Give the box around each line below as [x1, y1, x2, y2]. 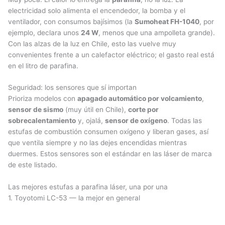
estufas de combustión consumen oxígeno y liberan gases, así [8, 128, 208, 136]
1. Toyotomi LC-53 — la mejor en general [8, 194, 140, 202]
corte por [128, 105, 159, 114]
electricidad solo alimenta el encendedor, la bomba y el [8, 6, 185, 15]
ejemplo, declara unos [8, 28, 81, 37]
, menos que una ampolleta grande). [98, 28, 215, 37]
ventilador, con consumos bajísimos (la [8, 17, 135, 26]
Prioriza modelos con [8, 94, 77, 103]
